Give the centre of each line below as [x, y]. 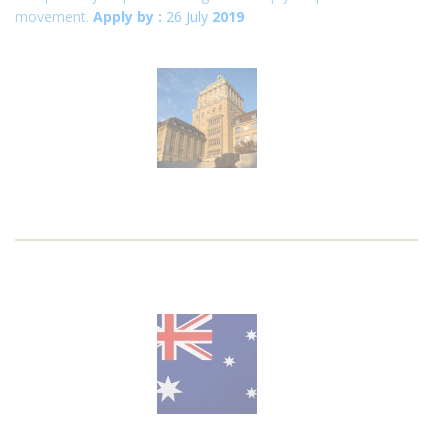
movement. [54, 16]
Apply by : [127, 16]
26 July [185, 16]
